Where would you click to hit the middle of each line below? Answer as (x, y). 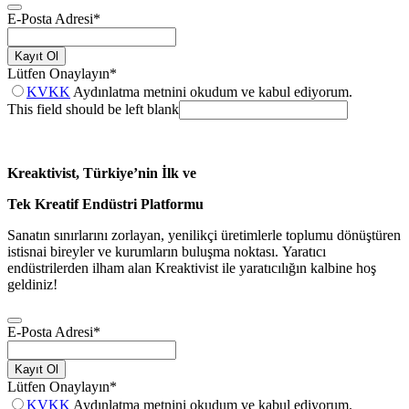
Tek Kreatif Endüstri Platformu (105, 204)
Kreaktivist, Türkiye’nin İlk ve (102, 173)
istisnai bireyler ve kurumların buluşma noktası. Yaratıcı (167, 251)
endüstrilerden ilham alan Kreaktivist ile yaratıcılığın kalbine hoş (192, 267)
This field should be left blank (93, 109)
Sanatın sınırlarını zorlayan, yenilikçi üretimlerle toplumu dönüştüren (204, 235)
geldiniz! (32, 284)
